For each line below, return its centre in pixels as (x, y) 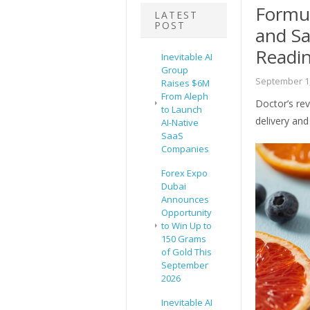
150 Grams (184, 239)
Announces (185, 200)
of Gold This (186, 252)
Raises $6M (185, 83)
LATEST (176, 15)
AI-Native (180, 123)
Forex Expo (184, 173)
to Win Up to (186, 226)
